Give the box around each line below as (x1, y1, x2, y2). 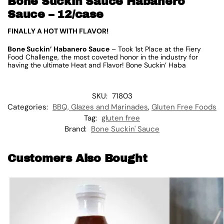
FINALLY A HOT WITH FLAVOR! (7, 26, 108, 36)
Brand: (64, 123, 88, 134)
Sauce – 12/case (7, 8, 103, 21)
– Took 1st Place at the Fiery (109, 44, 201, 53)
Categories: (7, 101, 50, 112)
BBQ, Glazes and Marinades (52, 101, 148, 112)
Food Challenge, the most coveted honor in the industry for (7, 52, 198, 61)
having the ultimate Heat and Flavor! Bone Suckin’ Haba (7, 60, 186, 69)
